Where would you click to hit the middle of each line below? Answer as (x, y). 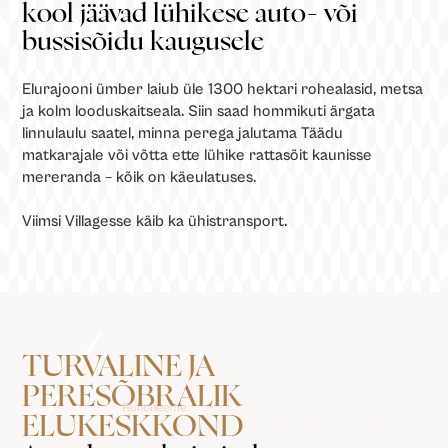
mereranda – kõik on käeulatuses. (139, 176)
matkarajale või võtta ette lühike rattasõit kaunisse (197, 154)
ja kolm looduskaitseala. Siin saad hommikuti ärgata (199, 110)
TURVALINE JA (119, 366)
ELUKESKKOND (133, 426)
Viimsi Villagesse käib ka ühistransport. (155, 220)
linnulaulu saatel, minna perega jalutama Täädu (183, 132)
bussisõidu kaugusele (143, 41)
